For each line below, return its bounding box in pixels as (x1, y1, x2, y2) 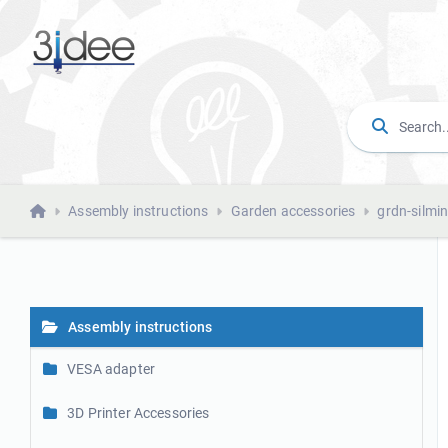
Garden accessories (230, 202, 356, 219)
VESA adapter (67, 361, 155, 377)
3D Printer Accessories (67, 405, 210, 421)
